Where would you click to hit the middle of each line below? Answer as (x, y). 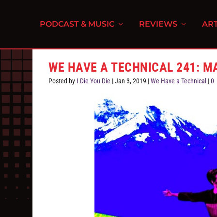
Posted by (63, 81)
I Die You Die (94, 81)
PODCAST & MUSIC (77, 24)
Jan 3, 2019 (131, 81)
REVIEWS (158, 24)
